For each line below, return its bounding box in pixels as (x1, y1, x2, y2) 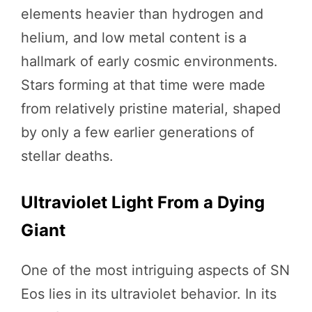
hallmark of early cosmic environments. (21, 52, 278, 70)
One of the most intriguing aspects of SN (21, 261, 290, 279)
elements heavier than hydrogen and (21, 5, 263, 22)
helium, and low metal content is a (21, 29, 247, 46)
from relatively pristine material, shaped (21, 100, 281, 117)
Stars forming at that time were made (21, 76, 265, 93)
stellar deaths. (21, 147, 114, 164)
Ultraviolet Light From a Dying (21, 192, 265, 212)
